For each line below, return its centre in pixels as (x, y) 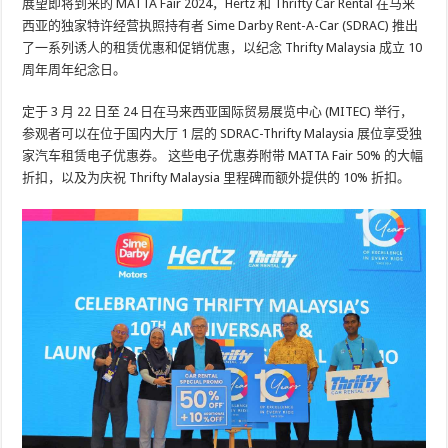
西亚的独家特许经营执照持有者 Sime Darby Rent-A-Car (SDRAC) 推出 (220, 25)
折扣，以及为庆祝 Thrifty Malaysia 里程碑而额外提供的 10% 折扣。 (216, 177)
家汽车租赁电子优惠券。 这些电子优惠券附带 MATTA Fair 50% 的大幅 (223, 155)
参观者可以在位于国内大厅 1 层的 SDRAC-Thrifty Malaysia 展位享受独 (222, 133)
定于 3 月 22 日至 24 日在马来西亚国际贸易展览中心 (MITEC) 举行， (218, 111)
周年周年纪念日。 (74, 69)
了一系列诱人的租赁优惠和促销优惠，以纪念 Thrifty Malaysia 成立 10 (222, 47)
